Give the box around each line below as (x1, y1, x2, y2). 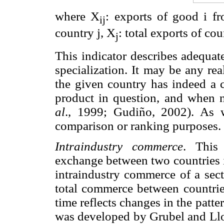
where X (55, 9, 100, 23)
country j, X (55, 25, 115, 39)
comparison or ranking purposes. (55, 118, 221, 132)
